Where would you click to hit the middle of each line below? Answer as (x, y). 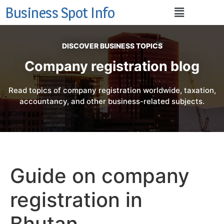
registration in (76, 199)
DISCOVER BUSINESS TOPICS (112, 46)
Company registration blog (112, 66)
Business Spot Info (60, 12)
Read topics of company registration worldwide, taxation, (112, 90)
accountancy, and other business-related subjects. (112, 101)
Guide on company (100, 175)
